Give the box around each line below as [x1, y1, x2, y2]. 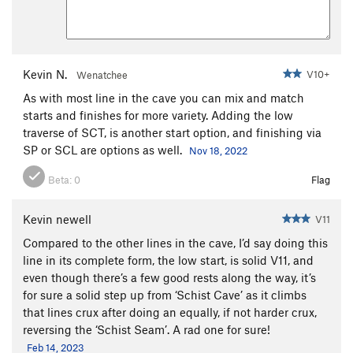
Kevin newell [23, 211, 91, 226]
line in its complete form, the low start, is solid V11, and [23, 252, 314, 267]
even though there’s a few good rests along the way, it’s [23, 269, 316, 284]
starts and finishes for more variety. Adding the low [23, 107, 293, 122]
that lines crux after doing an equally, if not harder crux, [23, 304, 317, 319]
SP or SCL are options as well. [23, 142, 185, 157]
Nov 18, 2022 [189, 143, 247, 157]
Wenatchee [76, 68, 128, 81]
